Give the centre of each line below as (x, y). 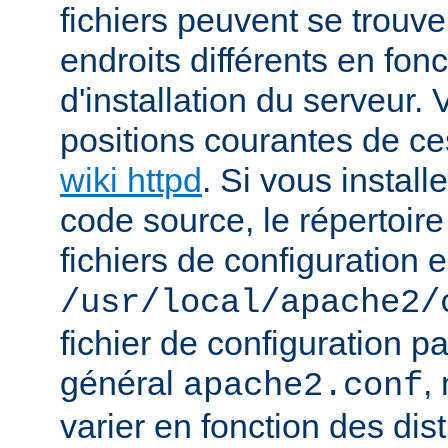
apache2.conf (303, 386)
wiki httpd (131, 180)
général (121, 383)
